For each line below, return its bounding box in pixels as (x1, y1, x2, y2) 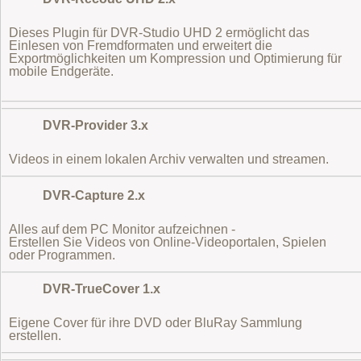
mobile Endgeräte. (9, 64, 114, 78)
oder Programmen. (9, 247, 115, 262)
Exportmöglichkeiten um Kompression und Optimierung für (9, 51, 342, 65)
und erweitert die (174, 38, 272, 52)
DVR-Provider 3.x (43, 118, 148, 132)
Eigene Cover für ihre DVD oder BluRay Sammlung (9, 315, 302, 330)
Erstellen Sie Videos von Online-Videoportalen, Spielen (9, 234, 326, 249)
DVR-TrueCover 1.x (43, 281, 160, 296)
